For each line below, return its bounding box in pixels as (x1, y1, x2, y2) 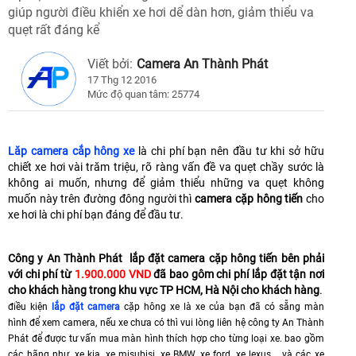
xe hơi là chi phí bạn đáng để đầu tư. (8, 208, 184, 222)
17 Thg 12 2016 (87, 74, 157, 87)
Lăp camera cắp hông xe (8, 145, 135, 158)
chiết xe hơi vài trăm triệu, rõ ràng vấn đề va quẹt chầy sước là (8, 161, 324, 174)
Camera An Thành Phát (137, 56, 268, 72)
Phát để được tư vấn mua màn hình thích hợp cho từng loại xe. (8, 333, 285, 345)
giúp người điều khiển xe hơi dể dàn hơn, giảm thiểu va (8, 5, 314, 21)
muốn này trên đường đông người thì (8, 192, 195, 206)
